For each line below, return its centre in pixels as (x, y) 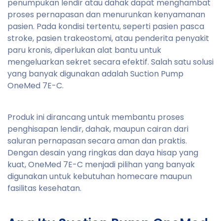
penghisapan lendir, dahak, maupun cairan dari (98, 129)
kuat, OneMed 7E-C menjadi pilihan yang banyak (101, 164)
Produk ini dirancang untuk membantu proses (96, 117)
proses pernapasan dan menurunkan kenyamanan (106, 14)
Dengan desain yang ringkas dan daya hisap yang (103, 152)
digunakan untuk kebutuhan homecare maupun (100, 176)
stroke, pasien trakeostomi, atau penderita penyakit (108, 38)
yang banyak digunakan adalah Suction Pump (95, 74)
